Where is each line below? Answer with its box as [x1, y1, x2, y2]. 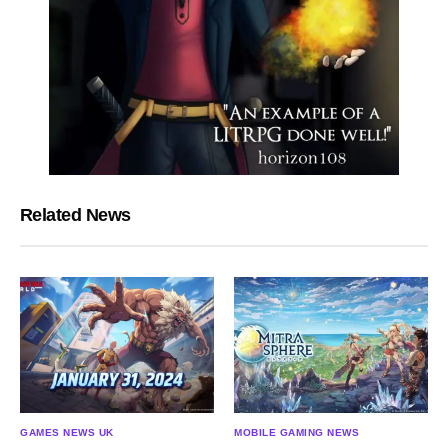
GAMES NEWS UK [20, 427, 114, 439]
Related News [20, 204, 131, 225]
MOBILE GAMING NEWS [234, 427, 359, 439]
